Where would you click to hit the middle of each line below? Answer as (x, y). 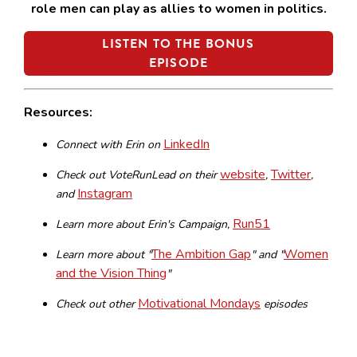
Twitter (291, 174)
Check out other (97, 304)
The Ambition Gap (201, 254)
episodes (284, 304)
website (243, 174)
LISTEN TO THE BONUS (178, 43)
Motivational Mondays (199, 303)
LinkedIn (186, 144)
